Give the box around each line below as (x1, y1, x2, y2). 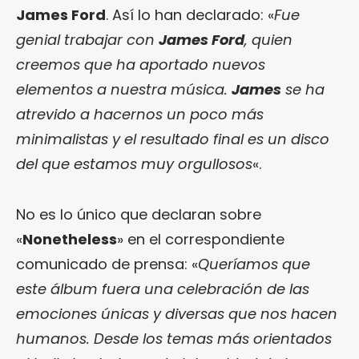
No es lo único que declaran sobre (16, 204, 261, 224)
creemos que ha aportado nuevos (16, 54, 265, 75)
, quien (244, 29, 292, 50)
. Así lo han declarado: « (106, 4, 274, 25)
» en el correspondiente (117, 228, 284, 249)
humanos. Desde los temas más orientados (16, 328, 332, 349)
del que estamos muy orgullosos (16, 153, 252, 174)
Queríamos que (198, 253, 310, 274)
